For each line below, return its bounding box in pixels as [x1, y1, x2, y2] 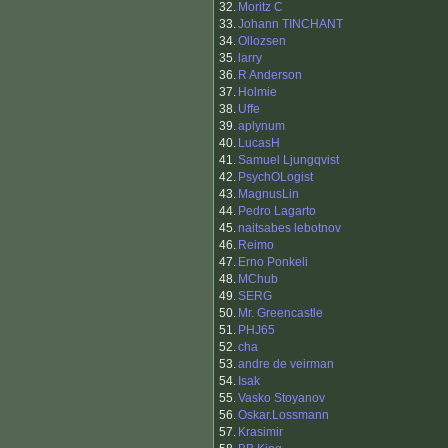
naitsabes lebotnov [238, 221, 341, 236]
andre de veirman [238, 357, 334, 372]
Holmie [238, 85, 277, 100]
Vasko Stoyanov [238, 391, 325, 406]
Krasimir [238, 425, 283, 440]
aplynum [238, 119, 285, 134]
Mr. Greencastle [238, 306, 323, 321]
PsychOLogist [238, 170, 313, 185]
